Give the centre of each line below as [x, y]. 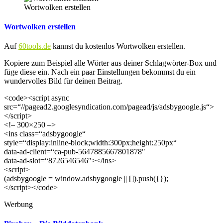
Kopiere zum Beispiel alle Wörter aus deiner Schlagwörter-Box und [110, 63]
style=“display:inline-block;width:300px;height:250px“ [90, 143]
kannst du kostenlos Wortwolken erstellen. [118, 46]
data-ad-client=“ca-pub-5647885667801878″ [75, 152]
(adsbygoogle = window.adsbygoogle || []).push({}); [86, 179]
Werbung [18, 205]
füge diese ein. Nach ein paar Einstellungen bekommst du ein [100, 72]
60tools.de [35, 46]
